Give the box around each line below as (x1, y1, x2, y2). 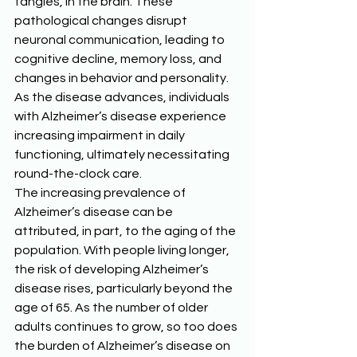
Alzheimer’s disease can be (14, 206, 175, 219)
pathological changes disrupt (14, 14, 190, 28)
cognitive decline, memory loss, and (14, 53, 224, 66)
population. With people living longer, (14, 244, 232, 257)
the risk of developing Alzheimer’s (14, 263, 211, 277)
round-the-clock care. (14, 167, 144, 181)
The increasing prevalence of (14, 186, 188, 200)
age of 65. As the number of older (14, 301, 210, 315)
